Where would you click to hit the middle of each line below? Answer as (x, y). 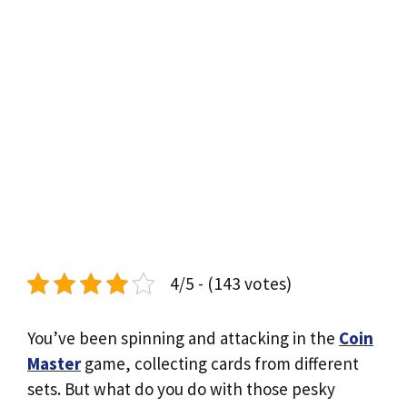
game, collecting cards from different (220, 363)
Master (54, 363)
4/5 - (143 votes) (231, 283)
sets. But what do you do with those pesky (181, 389)
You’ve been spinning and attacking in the (183, 338)
